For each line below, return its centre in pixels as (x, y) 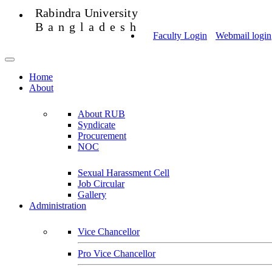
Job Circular (101, 183)
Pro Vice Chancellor (117, 253)
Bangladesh (88, 27)
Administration (58, 205)
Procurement (102, 135)
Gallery (92, 194)
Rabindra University (87, 13)
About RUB (101, 114)
